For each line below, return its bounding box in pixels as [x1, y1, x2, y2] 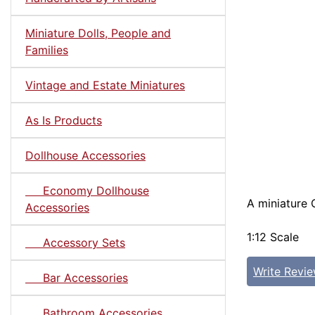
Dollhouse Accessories [25, 148, 146, 162]
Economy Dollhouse [25, 183, 149, 198]
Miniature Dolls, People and [25, 25, 171, 40]
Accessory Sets [25, 235, 125, 250]
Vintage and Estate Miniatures [25, 77, 185, 92]
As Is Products [25, 112, 102, 127]
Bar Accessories [25, 270, 128, 285]
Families [25, 42, 68, 57]
